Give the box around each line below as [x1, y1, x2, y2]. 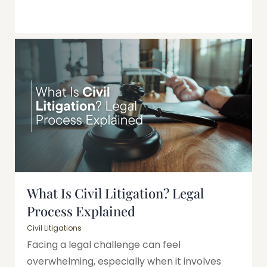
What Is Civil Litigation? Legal [27, 184, 204, 202]
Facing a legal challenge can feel [27, 237, 181, 252]
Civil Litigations [27, 222, 82, 233]
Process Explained [27, 201, 135, 220]
